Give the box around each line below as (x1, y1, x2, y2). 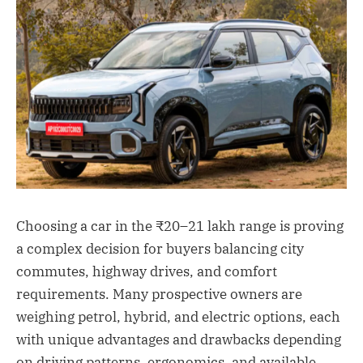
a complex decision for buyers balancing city (16, 239, 304, 258)
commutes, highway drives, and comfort (16, 262, 277, 280)
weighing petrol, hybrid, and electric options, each (16, 307, 340, 326)
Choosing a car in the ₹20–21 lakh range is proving (16, 216, 344, 235)
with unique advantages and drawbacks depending (16, 330, 341, 348)
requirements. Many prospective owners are (16, 284, 302, 303)
